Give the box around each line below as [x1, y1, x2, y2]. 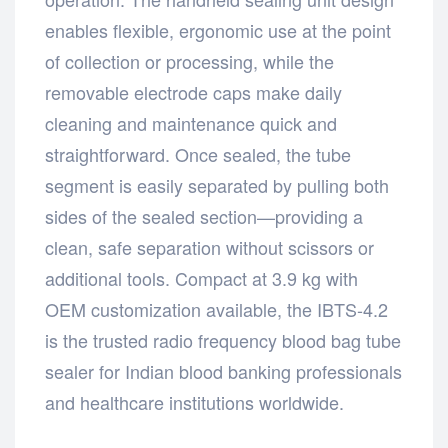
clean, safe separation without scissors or [45, 233, 374, 260]
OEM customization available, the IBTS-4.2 [45, 295, 388, 322]
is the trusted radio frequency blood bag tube [45, 326, 401, 353]
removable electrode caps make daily [45, 78, 342, 105]
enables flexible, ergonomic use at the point [45, 16, 391, 43]
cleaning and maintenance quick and [45, 109, 337, 136]
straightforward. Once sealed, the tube [45, 140, 351, 167]
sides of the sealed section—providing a [45, 202, 363, 229]
